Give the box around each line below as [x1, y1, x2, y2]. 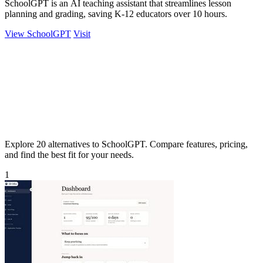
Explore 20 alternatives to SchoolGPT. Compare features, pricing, [5, 139, 248, 149]
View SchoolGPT [5, 28, 71, 39]
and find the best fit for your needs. [5, 149, 134, 160]
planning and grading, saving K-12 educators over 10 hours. [5, 8, 227, 19]
